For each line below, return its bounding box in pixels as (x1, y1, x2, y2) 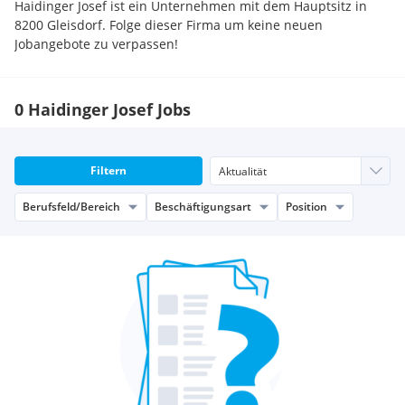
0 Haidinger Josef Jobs (14, 99, 191, 120)
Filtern (90, 163, 127, 178)
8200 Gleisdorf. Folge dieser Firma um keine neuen (14, 16, 323, 33)
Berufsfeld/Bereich (23, 199, 120, 214)
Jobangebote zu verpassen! (14, 35, 178, 52)
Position (286, 199, 327, 214)
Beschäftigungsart (155, 199, 251, 214)
